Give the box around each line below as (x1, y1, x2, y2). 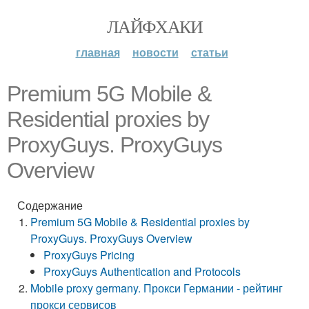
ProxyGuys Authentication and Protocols (43, 263, 241, 279)
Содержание (17, 197, 83, 213)
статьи (190, 44, 228, 60)
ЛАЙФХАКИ (106, 14, 203, 38)
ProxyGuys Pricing (43, 247, 135, 263)
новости (132, 44, 179, 60)
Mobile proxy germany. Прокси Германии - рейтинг (30, 280, 283, 296)
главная (75, 44, 120, 60)
